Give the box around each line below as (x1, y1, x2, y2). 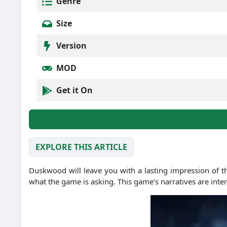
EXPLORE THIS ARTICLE (35, 141, 127, 153)
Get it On (54, 84, 93, 96)
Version (54, 40, 87, 51)
